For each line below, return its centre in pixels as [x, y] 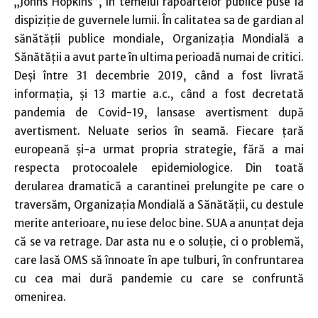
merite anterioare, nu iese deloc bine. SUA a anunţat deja [159, 223]
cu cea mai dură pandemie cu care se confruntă [159, 278]
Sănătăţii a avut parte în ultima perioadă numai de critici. [159, 57]
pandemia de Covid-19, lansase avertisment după [159, 112]
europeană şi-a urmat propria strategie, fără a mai [159, 149]
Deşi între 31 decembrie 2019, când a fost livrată [159, 75]
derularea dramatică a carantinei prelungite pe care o [159, 186]
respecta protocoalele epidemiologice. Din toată [159, 168]
